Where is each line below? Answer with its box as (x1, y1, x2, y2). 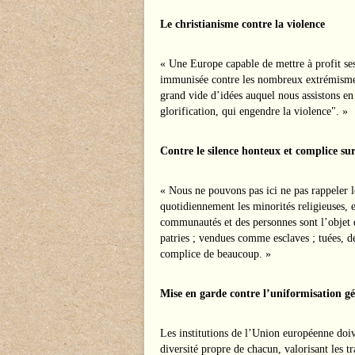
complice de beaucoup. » (160, 248, 271, 260)
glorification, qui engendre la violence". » (160, 105, 348, 117)
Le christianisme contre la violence (160, 18, 325, 30)
